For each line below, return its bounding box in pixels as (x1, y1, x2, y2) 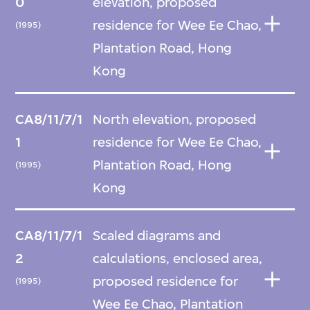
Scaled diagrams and (93, 228, 221, 244)
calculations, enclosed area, (93, 250, 263, 266)
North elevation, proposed (93, 111, 257, 127)
